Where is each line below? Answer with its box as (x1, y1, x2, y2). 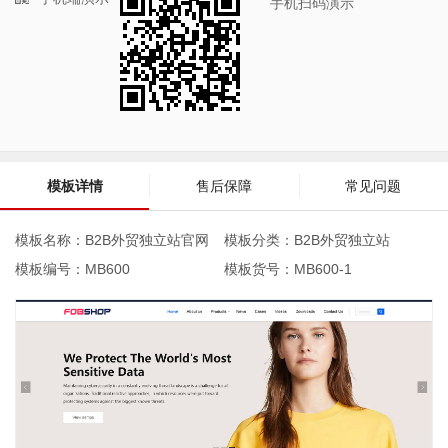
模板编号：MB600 (15, 261, 130, 277)
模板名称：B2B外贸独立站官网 (15, 232, 209, 248)
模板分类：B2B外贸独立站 (224, 232, 390, 248)
